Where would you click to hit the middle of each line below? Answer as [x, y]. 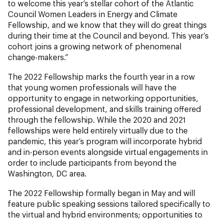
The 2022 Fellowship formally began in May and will [101, 193]
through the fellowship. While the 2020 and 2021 [97, 119]
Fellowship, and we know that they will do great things [107, 24]
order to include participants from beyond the [92, 162]
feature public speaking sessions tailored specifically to [109, 203]
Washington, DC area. [47, 173]
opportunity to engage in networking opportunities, [103, 98]
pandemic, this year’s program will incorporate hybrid [105, 141]
